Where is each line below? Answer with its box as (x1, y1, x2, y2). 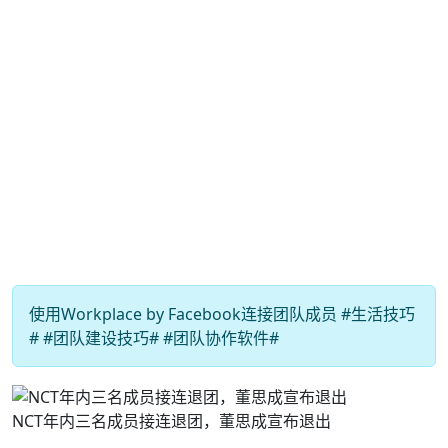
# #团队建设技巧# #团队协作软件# (29, 327, 279, 349)
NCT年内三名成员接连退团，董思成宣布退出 (12, 409, 331, 432)
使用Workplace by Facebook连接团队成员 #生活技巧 (29, 303, 415, 325)
